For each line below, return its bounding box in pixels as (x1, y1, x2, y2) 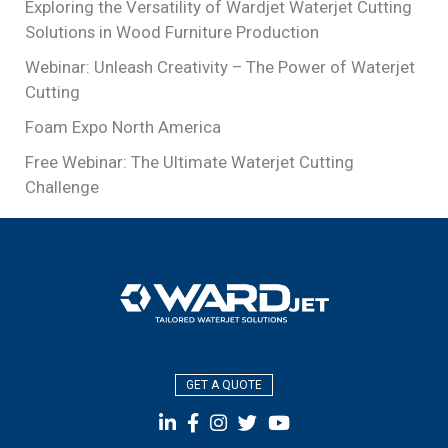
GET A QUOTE (186, 377, 262, 392)
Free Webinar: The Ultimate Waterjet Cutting (25, 152, 354, 172)
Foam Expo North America (25, 117, 221, 137)
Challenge (25, 177, 99, 197)
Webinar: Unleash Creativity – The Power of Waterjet (25, 57, 415, 77)
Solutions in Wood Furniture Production (25, 22, 319, 42)
